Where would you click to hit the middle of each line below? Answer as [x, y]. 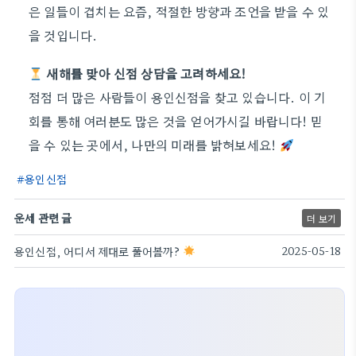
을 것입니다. [63, 35]
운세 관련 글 [43, 218]
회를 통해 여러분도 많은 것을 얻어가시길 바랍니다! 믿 [176, 121]
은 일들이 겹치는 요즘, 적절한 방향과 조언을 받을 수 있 [179, 11]
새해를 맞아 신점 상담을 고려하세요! [146, 73]
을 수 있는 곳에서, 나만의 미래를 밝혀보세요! [154, 145]
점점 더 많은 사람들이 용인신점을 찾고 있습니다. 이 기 [178, 97]
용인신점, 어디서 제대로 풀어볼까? [99, 251]
